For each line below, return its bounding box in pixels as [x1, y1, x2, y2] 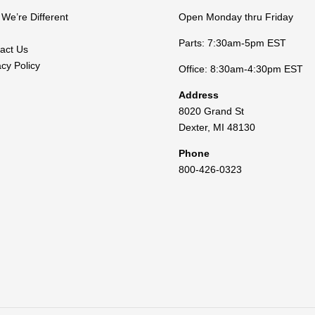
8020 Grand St [178, 105, 244, 117]
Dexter [178, 121, 207, 133]
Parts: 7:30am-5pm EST [178, 37, 286, 49]
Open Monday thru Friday [178, 11, 293, 22]
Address [178, 89, 219, 101]
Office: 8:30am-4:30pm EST [178, 63, 303, 75]
